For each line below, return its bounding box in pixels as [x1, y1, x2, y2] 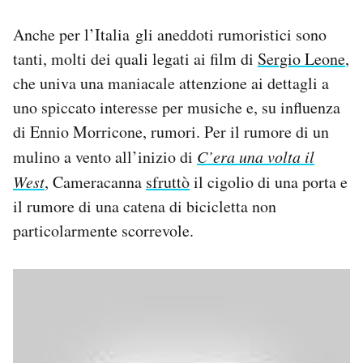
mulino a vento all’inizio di [13, 146, 197, 169]
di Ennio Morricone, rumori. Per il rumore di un [13, 121, 329, 143]
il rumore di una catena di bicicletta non [13, 195, 276, 218]
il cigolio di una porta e [190, 171, 348, 194]
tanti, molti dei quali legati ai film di [13, 48, 258, 70]
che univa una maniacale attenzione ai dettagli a [13, 72, 329, 95]
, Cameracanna [45, 171, 146, 194]
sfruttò [146, 171, 190, 194]
